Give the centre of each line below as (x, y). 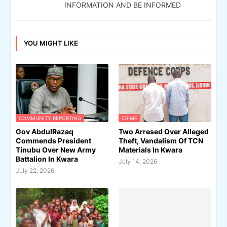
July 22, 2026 (35, 170)
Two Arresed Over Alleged (164, 131)
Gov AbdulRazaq (45, 131)
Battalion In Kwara (47, 159)
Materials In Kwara (150, 149)
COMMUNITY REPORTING (50, 118)
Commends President (53, 140)
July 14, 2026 (138, 161)
